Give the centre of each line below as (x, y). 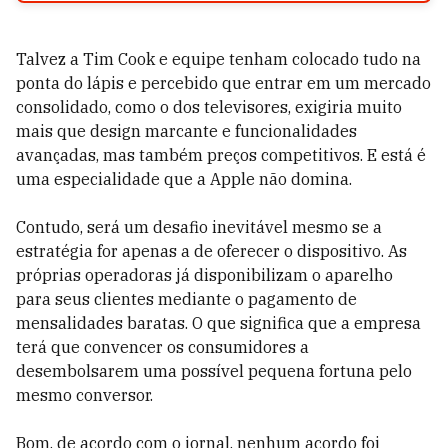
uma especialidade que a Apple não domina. (184, 179)
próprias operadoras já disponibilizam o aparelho (204, 275)
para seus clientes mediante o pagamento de (186, 299)
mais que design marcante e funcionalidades (186, 131)
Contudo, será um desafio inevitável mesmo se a (199, 227)
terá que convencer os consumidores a (162, 347)
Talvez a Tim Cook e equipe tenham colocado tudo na (218, 59)
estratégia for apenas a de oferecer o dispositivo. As (211, 251)
